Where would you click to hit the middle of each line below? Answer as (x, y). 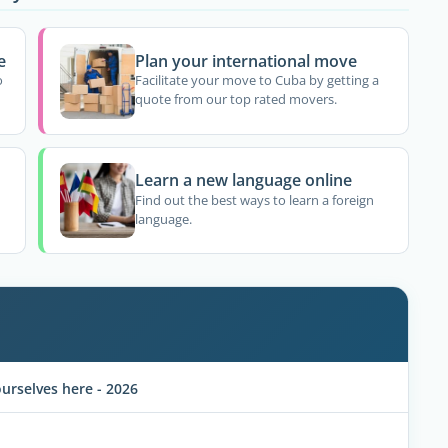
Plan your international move (246, 60)
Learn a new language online (244, 180)
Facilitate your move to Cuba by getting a (257, 80)
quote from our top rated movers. (236, 99)
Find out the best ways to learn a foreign (255, 199)
